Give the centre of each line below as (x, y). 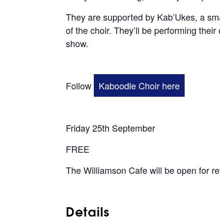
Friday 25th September (111, 127)
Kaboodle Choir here (139, 85)
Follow (80, 85)
